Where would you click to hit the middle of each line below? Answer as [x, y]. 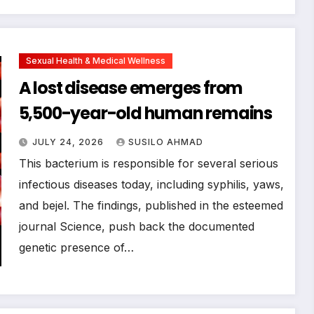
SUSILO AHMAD [165, 142]
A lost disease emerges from [131, 88]
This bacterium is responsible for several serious [148, 163]
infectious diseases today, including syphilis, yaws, [151, 184]
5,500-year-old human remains [145, 113]
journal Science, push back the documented [136, 226]
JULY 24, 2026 [69, 142]
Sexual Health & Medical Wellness [95, 60]
